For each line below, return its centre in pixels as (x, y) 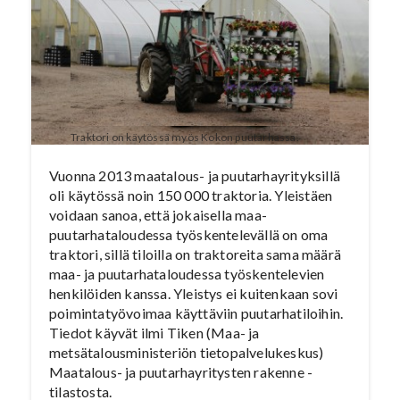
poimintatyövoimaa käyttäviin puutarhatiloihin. (196, 313)
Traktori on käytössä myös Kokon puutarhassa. (185, 137)
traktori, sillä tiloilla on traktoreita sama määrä (196, 254)
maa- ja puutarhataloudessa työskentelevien (187, 274)
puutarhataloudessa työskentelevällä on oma (189, 235)
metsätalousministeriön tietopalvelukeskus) (187, 353)
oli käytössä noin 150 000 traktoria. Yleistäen (191, 196)
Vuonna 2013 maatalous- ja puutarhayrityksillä (195, 176)
